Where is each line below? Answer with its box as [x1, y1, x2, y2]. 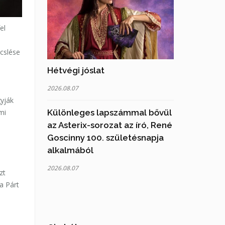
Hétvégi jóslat [47, 65, 104, 76]
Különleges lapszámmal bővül [47, 107, 172, 118]
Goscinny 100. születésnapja [47, 133, 164, 143]
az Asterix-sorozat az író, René [47, 120, 172, 131]
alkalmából [47, 145, 93, 156]
